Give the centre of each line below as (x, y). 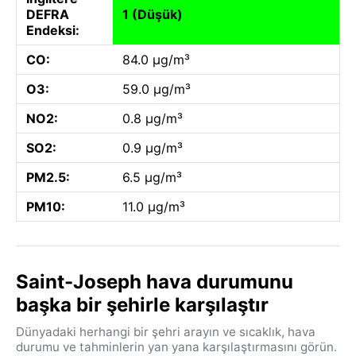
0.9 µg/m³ (153, 147)
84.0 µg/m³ (156, 59)
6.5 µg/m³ (152, 177)
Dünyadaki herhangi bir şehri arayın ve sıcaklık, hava (166, 331)
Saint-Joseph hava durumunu (155, 281)
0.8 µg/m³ (153, 118)
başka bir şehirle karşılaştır (142, 304)
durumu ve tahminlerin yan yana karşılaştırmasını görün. (176, 346)
